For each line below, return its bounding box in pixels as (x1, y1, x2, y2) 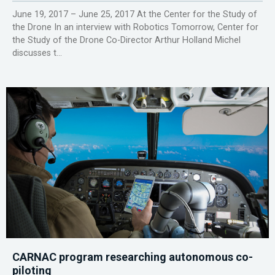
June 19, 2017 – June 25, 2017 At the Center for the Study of (12, 9, 257, 20)
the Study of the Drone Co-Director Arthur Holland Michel (12, 35, 241, 46)
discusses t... (12, 48, 62, 59)
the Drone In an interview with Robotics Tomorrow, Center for (12, 22, 258, 33)
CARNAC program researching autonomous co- (12, 250, 253, 264)
